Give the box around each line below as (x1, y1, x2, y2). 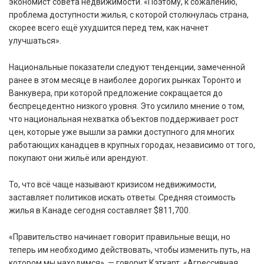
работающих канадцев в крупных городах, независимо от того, (9, 140, 255, 150)
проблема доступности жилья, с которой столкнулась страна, (9, 9, 249, 19)
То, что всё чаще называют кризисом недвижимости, (9, 179, 216, 189)
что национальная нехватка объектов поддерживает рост (9, 114, 239, 124)
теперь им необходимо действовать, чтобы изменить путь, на (9, 245, 250, 255)
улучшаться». (9, 35, 61, 45)
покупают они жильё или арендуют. (9, 153, 148, 163)
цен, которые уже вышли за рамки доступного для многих (9, 127, 235, 137)
